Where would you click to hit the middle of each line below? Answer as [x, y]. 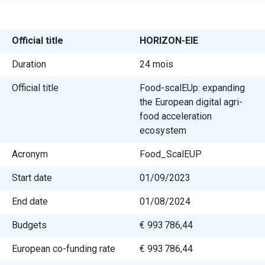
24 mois [156, 64]
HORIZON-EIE [169, 41]
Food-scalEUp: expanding [192, 88]
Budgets [29, 225]
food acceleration [176, 116]
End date [30, 201]
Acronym [30, 154]
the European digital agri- [191, 102]
